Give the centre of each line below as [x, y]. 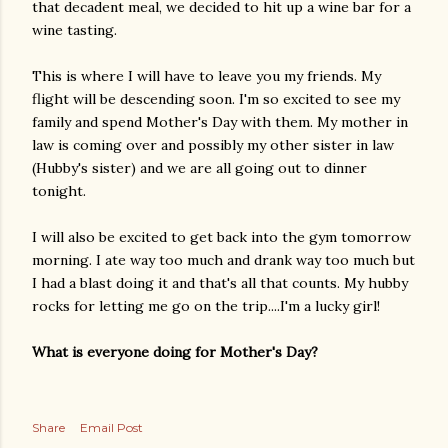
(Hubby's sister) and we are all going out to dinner [199, 168]
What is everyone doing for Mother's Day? [175, 352]
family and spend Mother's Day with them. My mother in [220, 122]
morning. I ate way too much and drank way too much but [223, 260]
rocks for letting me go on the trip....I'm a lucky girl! [206, 306]
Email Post [111, 427]
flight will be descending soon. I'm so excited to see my [216, 99]
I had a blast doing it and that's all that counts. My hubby [220, 283]
